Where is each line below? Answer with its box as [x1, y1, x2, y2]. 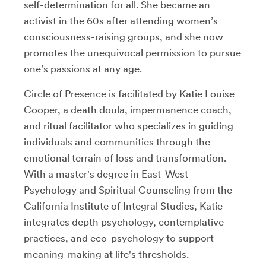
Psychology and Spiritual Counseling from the [24, 183, 232, 196]
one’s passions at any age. [24, 62, 142, 75]
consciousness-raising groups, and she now [24, 30, 223, 43]
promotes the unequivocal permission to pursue [24, 46, 241, 59]
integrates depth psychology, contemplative [24, 216, 224, 228]
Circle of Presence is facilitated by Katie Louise [24, 87, 235, 100]
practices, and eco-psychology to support [24, 232, 214, 244]
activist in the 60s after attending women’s [24, 14, 218, 27]
